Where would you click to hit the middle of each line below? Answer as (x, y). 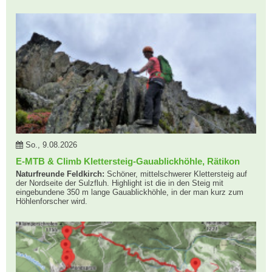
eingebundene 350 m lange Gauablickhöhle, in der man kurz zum (130, 192)
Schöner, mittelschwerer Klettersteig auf (176, 174)
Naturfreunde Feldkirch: (60, 174)
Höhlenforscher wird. (52, 201)
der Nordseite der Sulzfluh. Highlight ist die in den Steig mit (120, 183)
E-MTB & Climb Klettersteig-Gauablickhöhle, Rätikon (128, 161)
